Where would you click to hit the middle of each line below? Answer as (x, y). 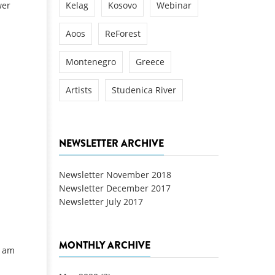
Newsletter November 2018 (115, 175)
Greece (150, 61)
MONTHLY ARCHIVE (105, 246)
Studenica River (144, 90)
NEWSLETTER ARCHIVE (111, 144)
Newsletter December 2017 (115, 188)
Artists (79, 90)
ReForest (123, 33)
